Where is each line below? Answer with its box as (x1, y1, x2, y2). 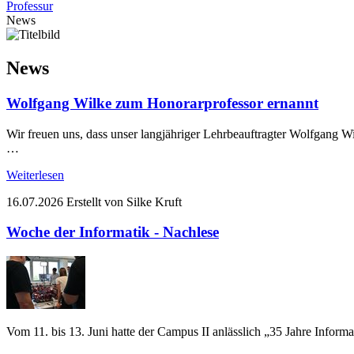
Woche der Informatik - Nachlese (6, 224, 219, 241)
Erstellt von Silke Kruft (66, 194, 182, 209)
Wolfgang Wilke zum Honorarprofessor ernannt (6, 94, 318, 111)
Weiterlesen (6, 168, 64, 182)
